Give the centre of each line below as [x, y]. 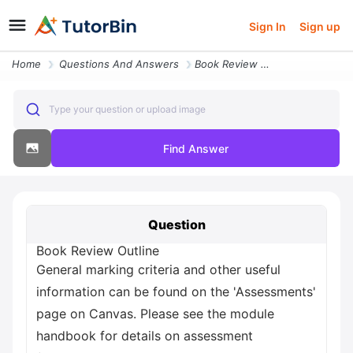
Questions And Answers [119, 64]
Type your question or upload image [127, 109]
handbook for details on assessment [145, 336]
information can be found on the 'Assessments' [176, 292]
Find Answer [195, 148]
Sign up [320, 26]
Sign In [268, 26]
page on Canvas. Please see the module [155, 314]
